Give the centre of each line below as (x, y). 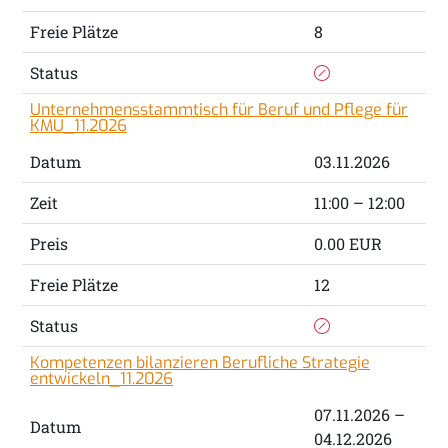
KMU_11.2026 (78, 126)
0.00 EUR (347, 244)
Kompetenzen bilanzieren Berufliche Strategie (199, 363)
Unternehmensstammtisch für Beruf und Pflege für (218, 110)
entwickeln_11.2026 (101, 379)
